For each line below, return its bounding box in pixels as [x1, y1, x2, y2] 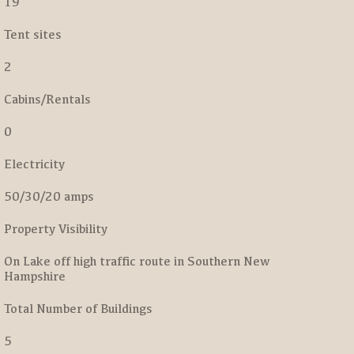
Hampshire [4, 269, 66, 284]
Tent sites [4, 27, 62, 42]
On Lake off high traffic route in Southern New [4, 254, 270, 269]
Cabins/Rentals [4, 92, 91, 107]
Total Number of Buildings [4, 301, 153, 316]
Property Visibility [4, 221, 107, 236]
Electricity [4, 156, 65, 171]
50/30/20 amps [4, 189, 94, 204]
